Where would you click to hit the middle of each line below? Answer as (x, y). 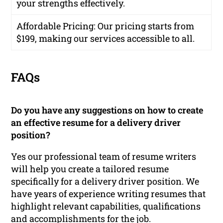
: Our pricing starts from (144, 26)
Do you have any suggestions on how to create (107, 110)
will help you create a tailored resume (90, 168)
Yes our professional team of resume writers (104, 156)
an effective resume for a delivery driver (96, 122)
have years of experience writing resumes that (109, 193)
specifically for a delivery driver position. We (105, 181)
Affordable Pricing (55, 26)
